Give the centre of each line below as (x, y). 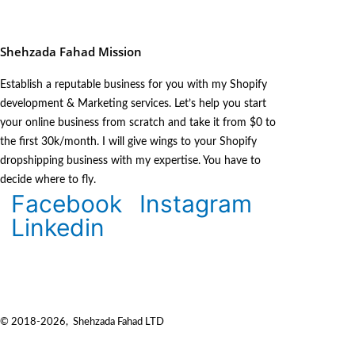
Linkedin (58, 228)
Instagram (196, 204)
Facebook (67, 204)
